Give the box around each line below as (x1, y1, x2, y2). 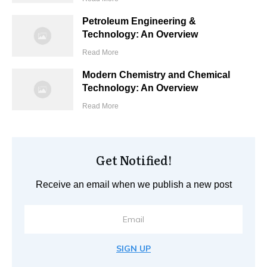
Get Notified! (95, 150, 172, 169)
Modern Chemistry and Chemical (82, 69, 231, 80)
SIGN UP (116, 243, 151, 254)
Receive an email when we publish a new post (35, 179, 232, 190)
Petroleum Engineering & (82, 15, 197, 26)
